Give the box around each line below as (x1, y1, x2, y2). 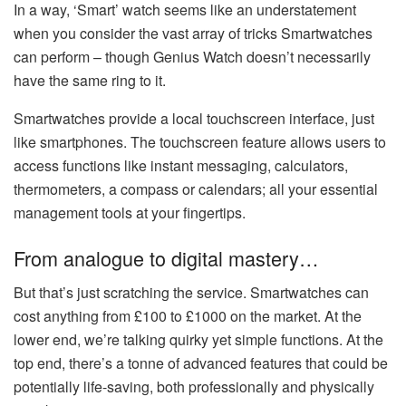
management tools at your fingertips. (14, 202, 246, 224)
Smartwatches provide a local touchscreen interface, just (14, 108, 374, 130)
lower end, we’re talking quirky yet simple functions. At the (14, 329, 383, 351)
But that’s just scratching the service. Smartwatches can (14, 282, 369, 304)
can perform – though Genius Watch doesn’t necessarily (14, 46, 371, 68)
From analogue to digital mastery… (14, 243, 319, 272)
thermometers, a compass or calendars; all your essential (14, 179, 378, 200)
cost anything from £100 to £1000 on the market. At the (14, 305, 362, 327)
